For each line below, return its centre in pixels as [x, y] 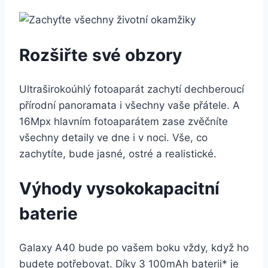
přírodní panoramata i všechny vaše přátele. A [130, 105]
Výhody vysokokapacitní [119, 189]
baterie [48, 214]
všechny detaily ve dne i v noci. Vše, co [113, 137]
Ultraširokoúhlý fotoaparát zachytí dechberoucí [132, 89]
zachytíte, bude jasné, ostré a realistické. [118, 153]
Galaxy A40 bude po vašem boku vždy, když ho [134, 248]
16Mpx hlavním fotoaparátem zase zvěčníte [124, 121]
